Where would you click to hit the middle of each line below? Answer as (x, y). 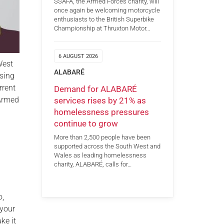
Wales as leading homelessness (100, 155)
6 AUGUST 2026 (78, 56)
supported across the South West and (107, 146)
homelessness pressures (101, 112)
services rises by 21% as (100, 100)
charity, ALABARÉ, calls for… (92, 164)
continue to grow (86, 123)
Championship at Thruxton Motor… (102, 28)
